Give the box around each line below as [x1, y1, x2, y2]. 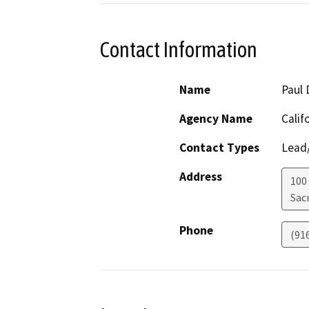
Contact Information [100, 37, 257, 62]
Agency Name [179, 111, 252, 127]
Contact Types [179, 140, 259, 156]
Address [179, 169, 222, 185]
